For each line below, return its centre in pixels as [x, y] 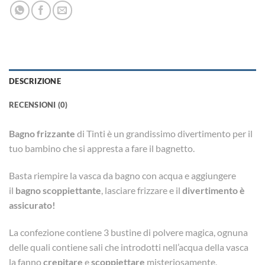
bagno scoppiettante [58, 190]
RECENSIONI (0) [38, 105]
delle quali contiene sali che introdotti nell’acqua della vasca [129, 247]
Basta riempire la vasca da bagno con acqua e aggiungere [122, 175]
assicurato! [32, 205]
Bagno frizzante [42, 134]
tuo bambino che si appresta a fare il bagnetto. [102, 148]
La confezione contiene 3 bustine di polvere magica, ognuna [128, 232]
